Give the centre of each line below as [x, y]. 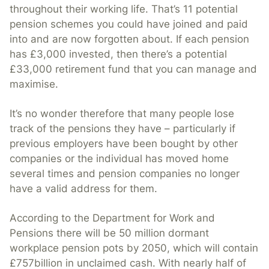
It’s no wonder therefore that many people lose [122, 114]
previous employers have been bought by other [124, 144]
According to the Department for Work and [112, 218]
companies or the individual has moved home [119, 159]
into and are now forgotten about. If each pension [129, 39]
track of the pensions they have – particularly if [122, 129]
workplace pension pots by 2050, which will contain [134, 248]
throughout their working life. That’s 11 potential [124, 9]
